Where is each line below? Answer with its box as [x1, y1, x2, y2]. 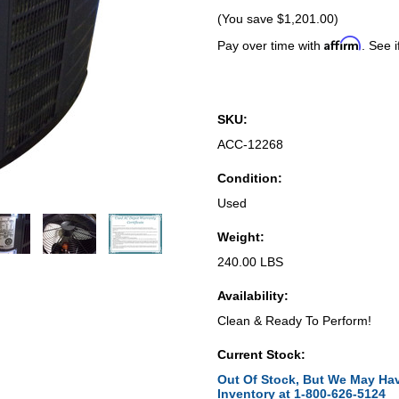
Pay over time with [217, 38, 324, 53]
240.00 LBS [217, 255, 283, 269]
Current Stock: [217, 347, 305, 362]
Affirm [324, 36, 362, 51]
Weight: [217, 230, 265, 244]
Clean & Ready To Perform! [217, 313, 371, 328]
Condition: [217, 171, 282, 185]
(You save [217, 12, 277, 26]
